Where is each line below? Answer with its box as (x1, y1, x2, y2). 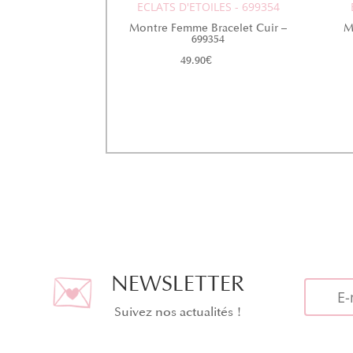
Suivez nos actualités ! (113, 304, 242, 321)
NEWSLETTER (111, 272, 245, 297)
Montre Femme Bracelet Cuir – (129, 20, 288, 35)
